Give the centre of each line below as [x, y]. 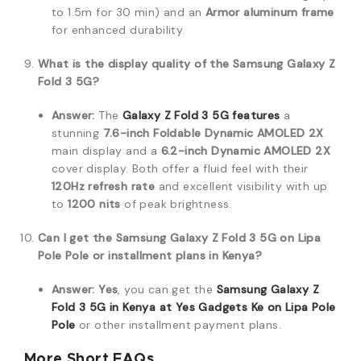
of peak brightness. [176, 204]
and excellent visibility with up [241, 186]
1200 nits [94, 204]
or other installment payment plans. [178, 325]
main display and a [106, 151]
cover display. [90, 168]
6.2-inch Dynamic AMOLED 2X [246, 151]
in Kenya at [141, 307]
